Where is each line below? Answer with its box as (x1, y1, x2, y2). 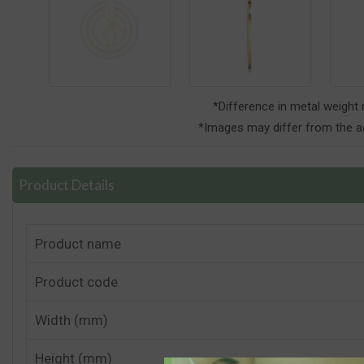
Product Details (19, 176, 115, 193)
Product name (35, 236, 121, 252)
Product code (35, 274, 118, 290)
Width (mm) (35, 312, 108, 328)
